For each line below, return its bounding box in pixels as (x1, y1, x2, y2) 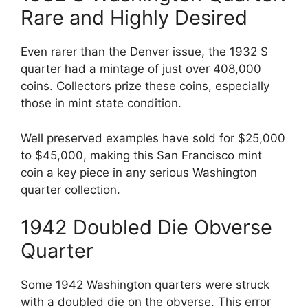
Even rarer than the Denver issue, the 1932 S (21, 45, 268, 59)
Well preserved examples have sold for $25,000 (21, 131, 285, 145)
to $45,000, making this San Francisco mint (21, 148, 262, 162)
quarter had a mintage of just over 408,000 (21, 62, 261, 76)
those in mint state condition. (21, 96, 181, 111)
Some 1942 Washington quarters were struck (21, 278, 269, 292)
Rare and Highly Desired (21, 5, 247, 30)
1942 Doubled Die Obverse (21, 215, 272, 240)
